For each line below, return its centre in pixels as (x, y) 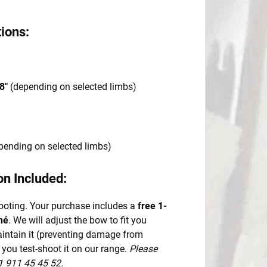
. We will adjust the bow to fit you (77, 220)
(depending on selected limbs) (72, 86)
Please (143, 249)
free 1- (152, 206)
